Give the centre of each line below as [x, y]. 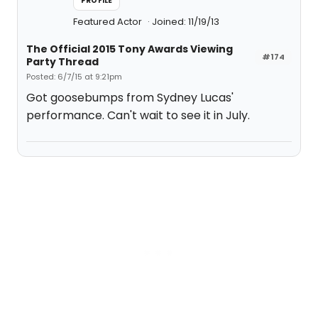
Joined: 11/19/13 [186, 22]
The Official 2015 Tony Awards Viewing [130, 49]
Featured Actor [109, 22]
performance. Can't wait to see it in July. [138, 115]
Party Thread [62, 62]
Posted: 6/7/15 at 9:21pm [74, 77]
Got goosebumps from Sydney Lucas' [130, 98]
